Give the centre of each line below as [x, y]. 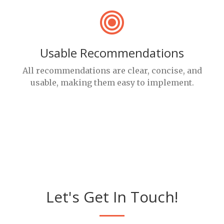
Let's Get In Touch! [112, 197]
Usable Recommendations [112, 53]
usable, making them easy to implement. [112, 82]
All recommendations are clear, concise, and [112, 70]
